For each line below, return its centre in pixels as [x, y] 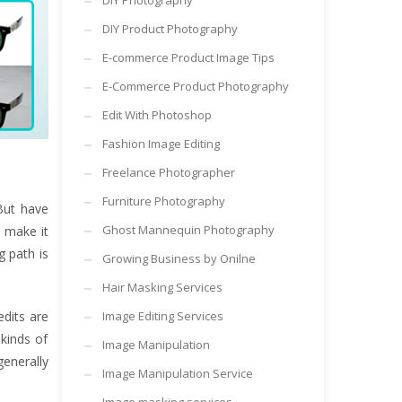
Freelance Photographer [168, 172]
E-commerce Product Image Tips [188, 57]
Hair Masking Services [162, 287]
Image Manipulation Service [177, 373]
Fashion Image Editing [161, 144]
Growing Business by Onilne [179, 258]
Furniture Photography [163, 201]
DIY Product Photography [170, 29]
